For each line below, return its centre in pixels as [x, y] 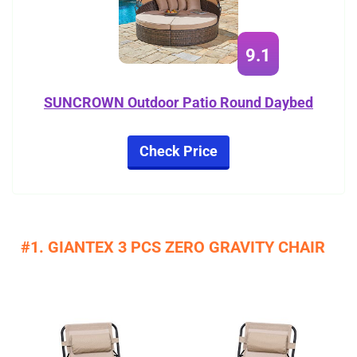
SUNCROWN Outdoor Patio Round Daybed [178, 102]
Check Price [178, 151]
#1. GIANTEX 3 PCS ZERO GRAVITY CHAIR [173, 247]
